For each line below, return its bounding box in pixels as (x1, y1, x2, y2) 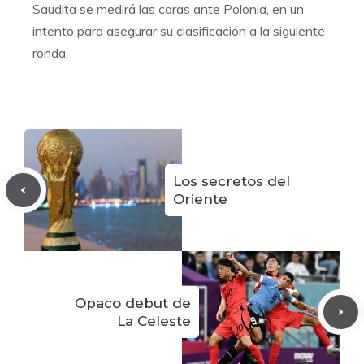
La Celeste (117, 313, 191, 329)
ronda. (32, 45, 68, 61)
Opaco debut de (75, 295, 191, 311)
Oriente (173, 191, 227, 207)
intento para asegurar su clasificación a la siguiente (32, 23, 325, 39)
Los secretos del (173, 173, 290, 189)
